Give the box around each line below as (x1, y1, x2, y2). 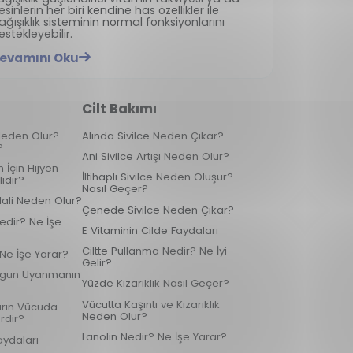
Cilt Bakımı (81, 98, 157, 118)
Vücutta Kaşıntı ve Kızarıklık (81, 296, 220, 312)
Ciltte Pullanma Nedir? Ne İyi (81, 243, 227, 259)
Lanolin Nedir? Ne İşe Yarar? (81, 329, 227, 344)
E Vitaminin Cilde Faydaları (81, 222, 218, 238)
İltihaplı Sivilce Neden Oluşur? (81, 169, 233, 185)
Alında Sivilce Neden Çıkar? (81, 128, 224, 143)
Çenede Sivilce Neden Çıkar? (81, 202, 234, 217)
